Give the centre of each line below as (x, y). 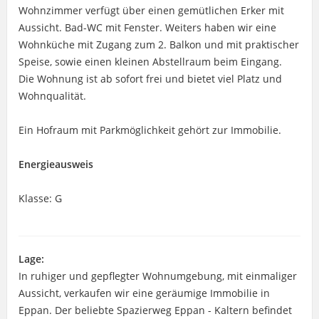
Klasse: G (40, 198)
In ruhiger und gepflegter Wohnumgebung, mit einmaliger (157, 276)
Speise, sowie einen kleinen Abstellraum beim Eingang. (150, 61)
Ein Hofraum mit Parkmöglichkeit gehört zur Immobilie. (150, 130)
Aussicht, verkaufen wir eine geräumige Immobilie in (144, 293)
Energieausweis (56, 164)
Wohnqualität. (52, 95)
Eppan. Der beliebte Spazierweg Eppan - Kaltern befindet (155, 310)
